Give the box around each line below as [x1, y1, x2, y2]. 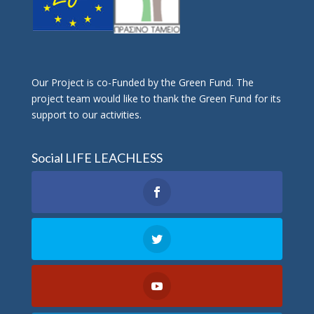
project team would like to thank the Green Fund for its [31, 91, 281, 105]
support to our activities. [31, 107, 142, 121]
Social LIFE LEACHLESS [31, 150, 163, 166]
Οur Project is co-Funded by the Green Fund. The [31, 75, 254, 89]
